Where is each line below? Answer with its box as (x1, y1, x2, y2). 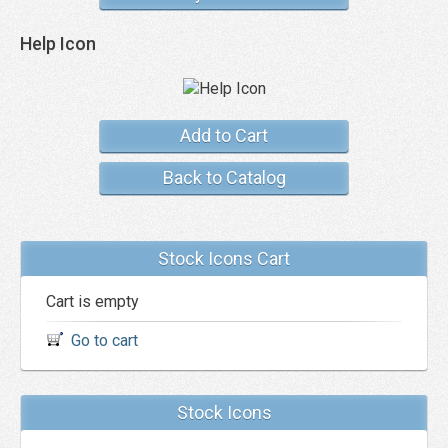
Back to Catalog (162, 167, 286, 188)
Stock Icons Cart (158, 248, 290, 269)
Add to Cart (180, 125, 268, 146)
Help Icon (20, 33, 96, 54)
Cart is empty (46, 292, 139, 311)
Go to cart (71, 331, 138, 350)
